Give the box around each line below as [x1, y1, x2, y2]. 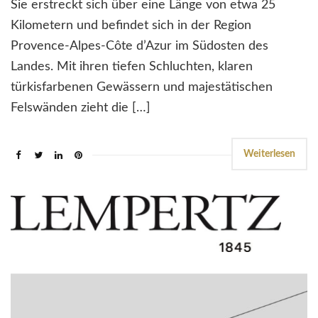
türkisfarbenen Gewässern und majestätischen [11, 81, 273, 94]
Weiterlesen [243, 149, 295, 160]
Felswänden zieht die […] [11, 102, 150, 115]
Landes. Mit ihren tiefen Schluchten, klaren [11, 60, 253, 74]
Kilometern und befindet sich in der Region [11, 19, 251, 33]
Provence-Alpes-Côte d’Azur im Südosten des [11, 40, 268, 53]
